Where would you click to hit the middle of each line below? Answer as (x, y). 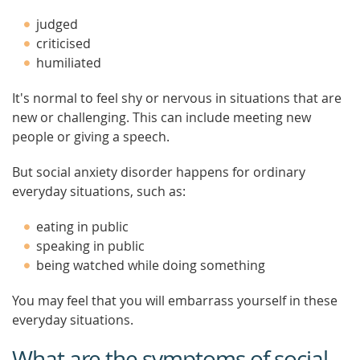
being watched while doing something (151, 265)
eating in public (82, 227)
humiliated (69, 63)
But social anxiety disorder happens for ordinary (159, 172)
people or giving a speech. (91, 137)
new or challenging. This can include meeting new (162, 117)
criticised (63, 43)
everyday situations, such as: (99, 191)
